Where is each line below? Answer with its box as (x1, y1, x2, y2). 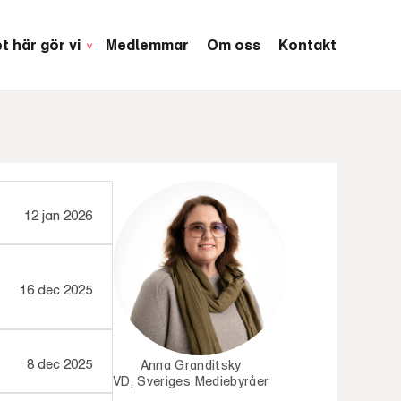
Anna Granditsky (140, 357, 242, 372)
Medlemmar (106, 36, 189, 54)
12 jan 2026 (24, 207, 92, 223)
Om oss (207, 36, 260, 54)
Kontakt (278, 36, 337, 54)
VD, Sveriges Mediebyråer (113, 373, 269, 388)
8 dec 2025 (27, 355, 92, 371)
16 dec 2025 (20, 281, 92, 297)
